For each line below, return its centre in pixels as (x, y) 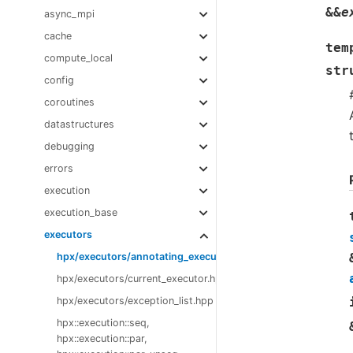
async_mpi (69, 14)
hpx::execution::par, (102, 339)
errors (59, 169)
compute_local (78, 58)
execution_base (81, 213)
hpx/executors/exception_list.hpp (135, 301)
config (59, 80)
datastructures (79, 124)
